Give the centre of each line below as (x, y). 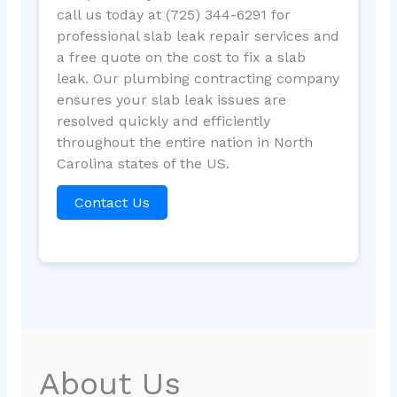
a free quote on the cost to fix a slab (181, 58)
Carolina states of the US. (143, 164)
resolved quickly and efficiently (163, 121)
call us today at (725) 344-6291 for (173, 15)
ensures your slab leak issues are (171, 100)
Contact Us (112, 203)
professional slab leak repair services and (198, 36)
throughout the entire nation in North (184, 143)
